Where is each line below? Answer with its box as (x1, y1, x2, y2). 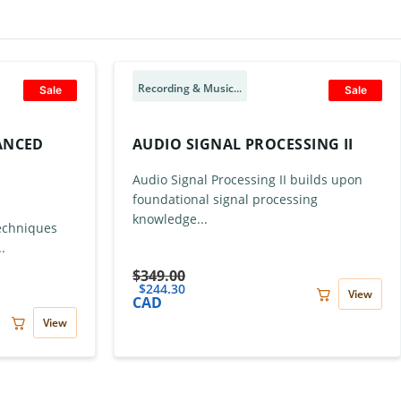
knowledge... (132, 210, 208, 227)
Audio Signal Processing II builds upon (132, 171, 363, 188)
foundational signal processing (132, 191, 318, 208)
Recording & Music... (138, 80, 242, 96)
